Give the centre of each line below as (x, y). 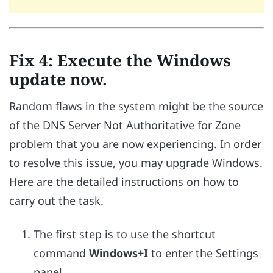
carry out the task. (56, 201)
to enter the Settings (203, 253)
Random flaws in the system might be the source (136, 106)
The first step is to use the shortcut (125, 234)
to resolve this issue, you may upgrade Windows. (136, 163)
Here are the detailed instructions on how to (124, 182)
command (61, 253)
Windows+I (119, 253)
